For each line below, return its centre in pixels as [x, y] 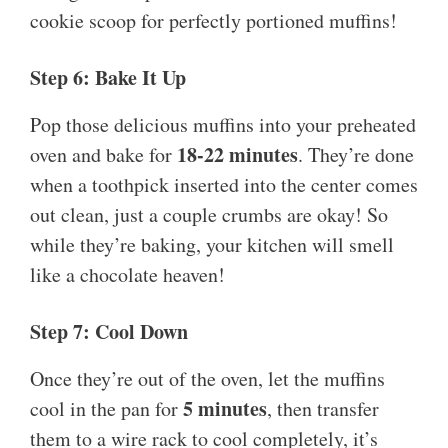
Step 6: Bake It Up [108, 78]
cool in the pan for [106, 409]
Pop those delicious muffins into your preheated [223, 125]
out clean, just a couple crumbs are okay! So [209, 215]
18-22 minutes [237, 155]
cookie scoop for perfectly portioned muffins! [213, 21]
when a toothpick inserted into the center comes [224, 185]
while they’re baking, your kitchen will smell [212, 245]
